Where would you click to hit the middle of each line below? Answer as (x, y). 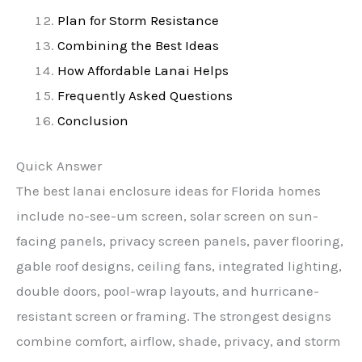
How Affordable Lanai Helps (143, 70)
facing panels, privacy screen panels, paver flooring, (180, 241)
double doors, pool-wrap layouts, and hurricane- (168, 291)
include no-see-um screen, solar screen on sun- (167, 216)
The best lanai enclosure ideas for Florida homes (168, 191)
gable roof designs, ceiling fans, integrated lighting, (179, 266)
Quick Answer (59, 166)
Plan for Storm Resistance (138, 20)
